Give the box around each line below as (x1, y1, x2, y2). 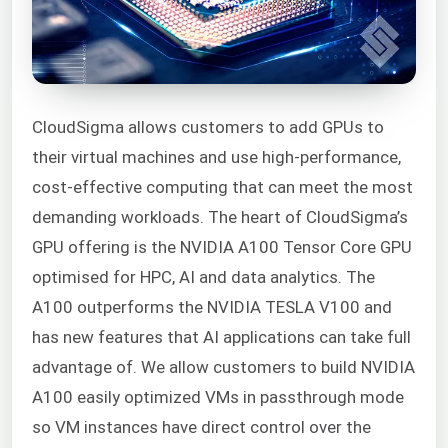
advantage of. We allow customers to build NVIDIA (32, 356, 415, 377)
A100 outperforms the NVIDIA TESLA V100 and (32, 296, 392, 317)
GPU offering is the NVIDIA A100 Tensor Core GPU (32, 236, 412, 257)
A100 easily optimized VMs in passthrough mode (32, 386, 404, 407)
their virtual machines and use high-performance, (32, 146, 401, 167)
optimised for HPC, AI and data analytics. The (32, 266, 375, 287)
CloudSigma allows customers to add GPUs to (32, 116, 384, 137)
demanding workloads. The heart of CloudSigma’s (32, 206, 408, 227)
